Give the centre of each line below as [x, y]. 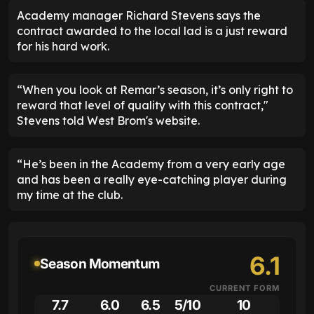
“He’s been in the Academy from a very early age [151, 164]
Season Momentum [100, 264]
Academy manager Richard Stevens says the [139, 16]
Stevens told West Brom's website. [108, 121]
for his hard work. [63, 47]
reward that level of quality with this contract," [143, 105]
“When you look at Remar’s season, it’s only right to [155, 90]
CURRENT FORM [245, 288]
